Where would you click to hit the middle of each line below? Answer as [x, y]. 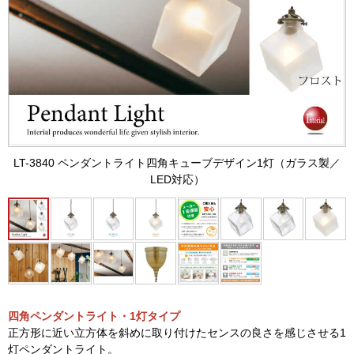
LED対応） [177, 179]
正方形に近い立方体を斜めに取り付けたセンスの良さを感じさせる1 [177, 332]
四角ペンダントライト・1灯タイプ [94, 316]
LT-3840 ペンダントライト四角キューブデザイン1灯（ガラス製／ [177, 163]
